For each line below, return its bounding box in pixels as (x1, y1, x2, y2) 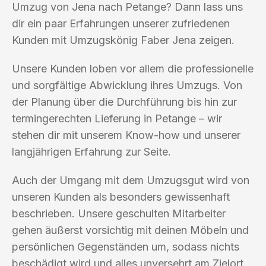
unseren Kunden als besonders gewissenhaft (12, 190, 230, 203)
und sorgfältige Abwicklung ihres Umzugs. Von (12, 78, 242, 91)
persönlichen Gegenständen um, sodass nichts (12, 240, 239, 253)
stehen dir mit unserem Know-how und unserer (12, 128, 240, 141)
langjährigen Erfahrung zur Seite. (12, 145, 171, 158)
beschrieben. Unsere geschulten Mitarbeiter (12, 207, 226, 220)
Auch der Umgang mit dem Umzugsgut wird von (12, 173, 249, 186)
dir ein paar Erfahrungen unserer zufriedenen (12, 17, 230, 30)
